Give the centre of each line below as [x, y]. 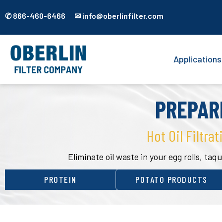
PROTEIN [60, 180]
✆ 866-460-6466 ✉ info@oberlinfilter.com [84, 16]
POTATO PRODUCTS [171, 180]
